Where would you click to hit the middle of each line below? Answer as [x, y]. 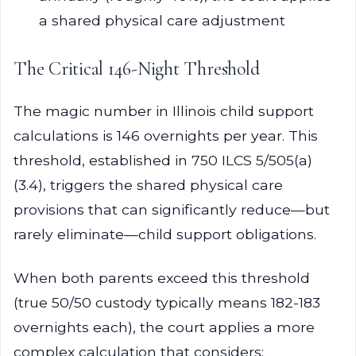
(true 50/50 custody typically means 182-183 [167, 302]
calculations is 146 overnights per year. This [166, 135]
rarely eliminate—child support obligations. [165, 234]
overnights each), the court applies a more [164, 327]
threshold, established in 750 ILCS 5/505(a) [163, 160]
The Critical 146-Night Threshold [137, 69]
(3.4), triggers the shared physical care [148, 185]
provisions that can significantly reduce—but [172, 209]
